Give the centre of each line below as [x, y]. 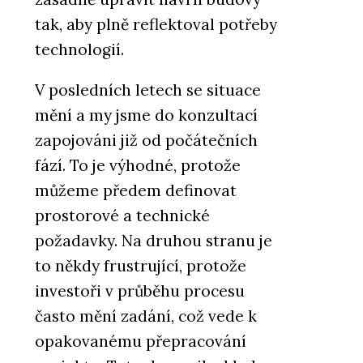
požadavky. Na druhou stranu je [154, 241]
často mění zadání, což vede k [146, 316]
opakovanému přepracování [141, 341]
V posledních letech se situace [148, 90]
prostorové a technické [122, 216]
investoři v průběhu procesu [140, 291]
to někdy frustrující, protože [141, 266]
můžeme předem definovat [136, 190]
